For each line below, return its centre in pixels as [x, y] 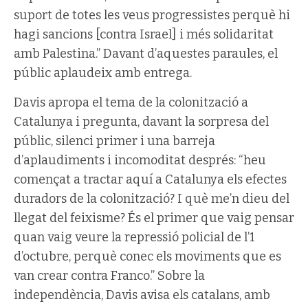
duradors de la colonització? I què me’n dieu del [152, 198]
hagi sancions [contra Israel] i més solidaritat [144, 34]
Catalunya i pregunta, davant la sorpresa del [141, 121]
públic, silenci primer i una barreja [114, 141]
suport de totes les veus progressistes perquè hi [152, 15]
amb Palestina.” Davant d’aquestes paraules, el [146, 53]
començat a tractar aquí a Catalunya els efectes [150, 179]
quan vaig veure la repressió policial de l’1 [134, 237]
